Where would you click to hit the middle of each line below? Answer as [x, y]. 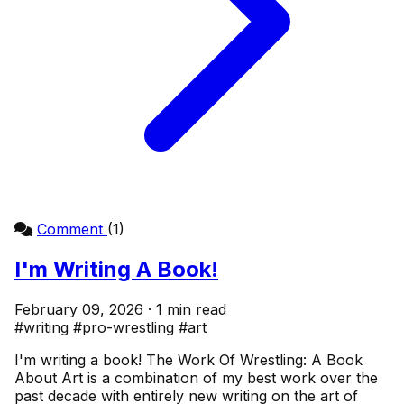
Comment [72, 229]
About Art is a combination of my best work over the [196, 377]
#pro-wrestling [126, 327]
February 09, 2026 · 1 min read [120, 309]
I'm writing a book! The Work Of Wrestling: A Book [188, 359]
